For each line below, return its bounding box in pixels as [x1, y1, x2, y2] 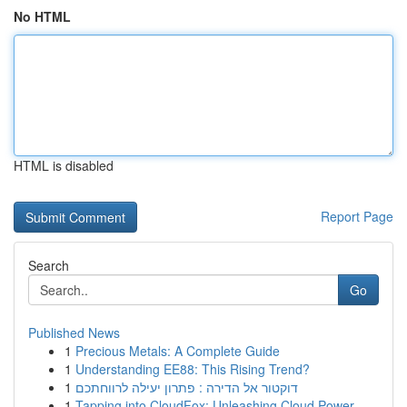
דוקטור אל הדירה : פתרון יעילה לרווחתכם [75, 378, 298, 396]
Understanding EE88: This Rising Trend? [75, 360, 310, 378]
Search [28, 256, 69, 274]
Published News [28, 323, 120, 342]
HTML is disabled [14, 156, 114, 174]
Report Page [321, 207, 393, 225]
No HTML [14, 7, 71, 25]
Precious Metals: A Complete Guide [75, 342, 280, 360]
